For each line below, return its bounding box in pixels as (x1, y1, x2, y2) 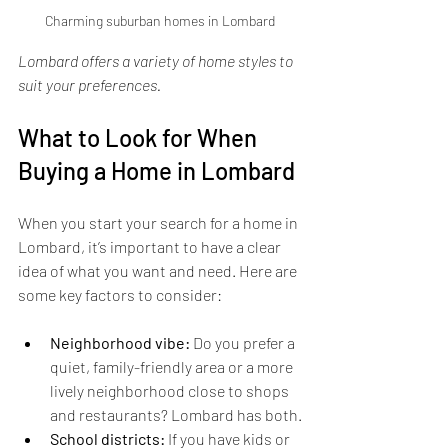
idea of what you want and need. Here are (18, 261, 300, 281)
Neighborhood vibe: (50, 333, 190, 353)
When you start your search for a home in (18, 213, 301, 233)
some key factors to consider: (18, 285, 222, 305)
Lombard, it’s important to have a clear (18, 237, 284, 257)
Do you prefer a (190, 333, 298, 353)
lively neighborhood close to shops (50, 381, 292, 401)
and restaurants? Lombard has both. (50, 405, 302, 425)
